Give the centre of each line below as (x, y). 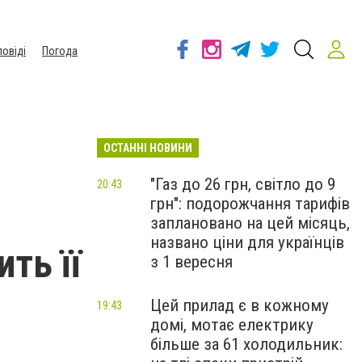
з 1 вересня (192, 262)
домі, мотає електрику (232, 325)
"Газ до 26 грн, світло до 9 (243, 184)
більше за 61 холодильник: (246, 344)
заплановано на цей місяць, (250, 223)
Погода (60, 51)
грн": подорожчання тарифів (250, 204)
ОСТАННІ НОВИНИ (148, 148)
